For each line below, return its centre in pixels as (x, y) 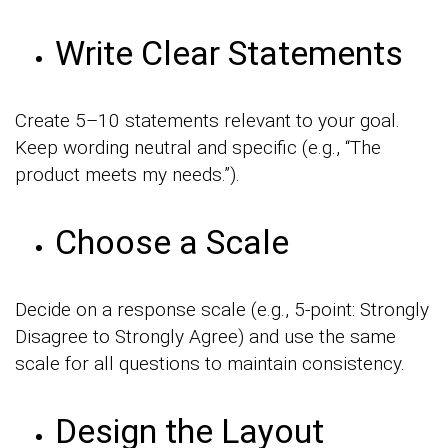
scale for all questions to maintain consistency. (210, 364)
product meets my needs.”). (127, 175)
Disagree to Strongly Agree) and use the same (205, 337)
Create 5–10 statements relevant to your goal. (207, 121)
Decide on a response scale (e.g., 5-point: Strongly (222, 310)
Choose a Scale (172, 242)
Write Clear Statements (229, 53)
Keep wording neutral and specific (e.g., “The (198, 148)
